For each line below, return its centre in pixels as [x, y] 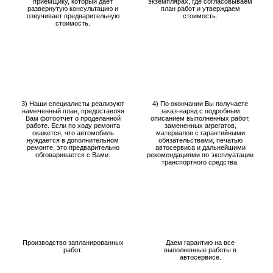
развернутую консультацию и [73, 9]
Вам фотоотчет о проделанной [73, 118]
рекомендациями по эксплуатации [200, 155]
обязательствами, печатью [200, 140]
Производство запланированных [73, 243]
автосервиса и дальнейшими [200, 147]
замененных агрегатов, [200, 126]
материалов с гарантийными [200, 133]
